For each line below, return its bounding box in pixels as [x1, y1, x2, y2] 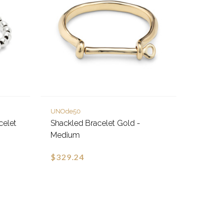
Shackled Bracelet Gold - [50, 118, 140, 128]
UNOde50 [50, 108, 81, 115]
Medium [50, 130, 80, 140]
